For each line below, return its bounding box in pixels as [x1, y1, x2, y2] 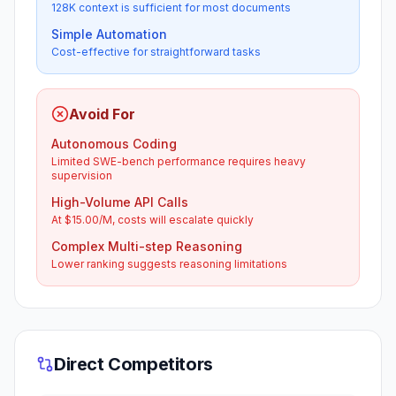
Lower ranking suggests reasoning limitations [51, 257, 287, 270]
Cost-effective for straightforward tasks [51, 45, 261, 58]
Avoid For [69, 105, 135, 123]
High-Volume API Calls [51, 194, 188, 209]
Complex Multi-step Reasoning [51, 239, 242, 254]
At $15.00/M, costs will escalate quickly [51, 213, 254, 226]
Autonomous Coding [51, 136, 177, 151]
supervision [51, 169, 112, 182]
